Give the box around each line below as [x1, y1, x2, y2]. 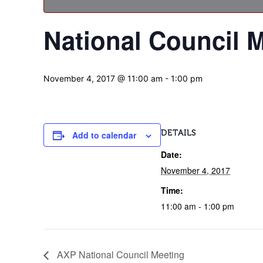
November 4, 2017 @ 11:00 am [43, 73, 163, 83]
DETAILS [161, 128, 197, 138]
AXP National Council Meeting [55, 248, 185, 262]
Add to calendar [72, 129, 137, 141]
